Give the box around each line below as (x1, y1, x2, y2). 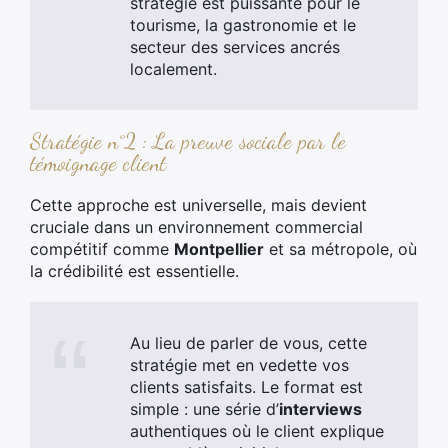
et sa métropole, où (264, 239, 417, 259)
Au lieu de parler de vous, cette (130, 333, 367, 353)
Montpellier (174, 239, 264, 259)
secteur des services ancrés (130, 37, 340, 57)
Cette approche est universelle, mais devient (30, 195, 367, 215)
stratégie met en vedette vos (130, 355, 349, 375)
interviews (279, 399, 362, 419)
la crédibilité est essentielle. (30, 261, 239, 281)
